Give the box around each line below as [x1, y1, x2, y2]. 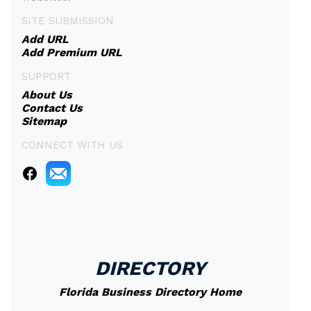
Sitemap [22, 115, 67, 128]
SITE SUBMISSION [22, 15, 114, 27]
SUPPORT [22, 70, 71, 83]
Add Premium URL [22, 46, 122, 59]
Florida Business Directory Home [58, 285, 242, 299]
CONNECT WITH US [22, 139, 123, 151]
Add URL [22, 33, 69, 46]
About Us [22, 88, 72, 101]
